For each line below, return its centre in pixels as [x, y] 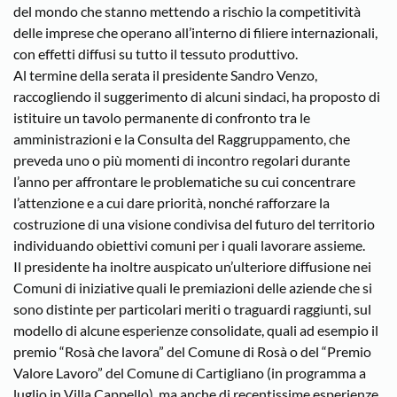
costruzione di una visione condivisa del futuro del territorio [194, 224]
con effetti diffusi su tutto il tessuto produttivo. [156, 54]
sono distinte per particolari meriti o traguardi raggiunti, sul [192, 309]
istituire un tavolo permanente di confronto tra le [162, 118]
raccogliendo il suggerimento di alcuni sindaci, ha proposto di [197, 97]
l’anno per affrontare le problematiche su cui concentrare [184, 182]
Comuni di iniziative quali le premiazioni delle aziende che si [193, 288]
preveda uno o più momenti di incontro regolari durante [182, 160]
